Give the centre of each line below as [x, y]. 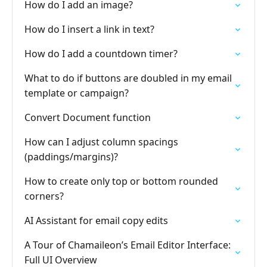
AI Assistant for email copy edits [96, 221]
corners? [44, 196]
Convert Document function [88, 117]
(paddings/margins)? [71, 157]
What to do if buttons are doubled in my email [128, 78]
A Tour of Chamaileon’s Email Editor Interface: [128, 245]
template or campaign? [77, 93]
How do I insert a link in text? [89, 29]
